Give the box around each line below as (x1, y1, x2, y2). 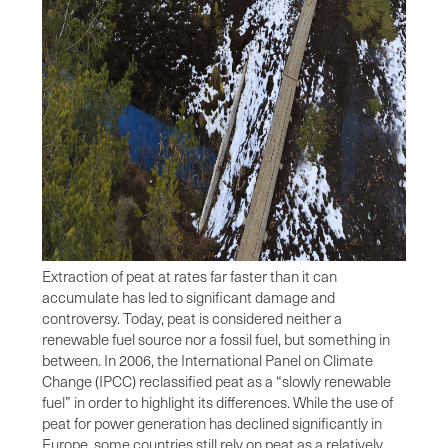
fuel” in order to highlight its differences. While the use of (42, 391, 393, 412)
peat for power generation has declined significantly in (42, 412, 382, 433)
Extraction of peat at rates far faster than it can (42, 265, 337, 286)
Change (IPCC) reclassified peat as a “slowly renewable (42, 370, 391, 391)
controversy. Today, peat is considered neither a (42, 307, 342, 328)
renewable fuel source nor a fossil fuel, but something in (42, 328, 390, 349)
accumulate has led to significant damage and (42, 286, 335, 307)
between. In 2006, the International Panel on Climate (42, 349, 373, 370)
